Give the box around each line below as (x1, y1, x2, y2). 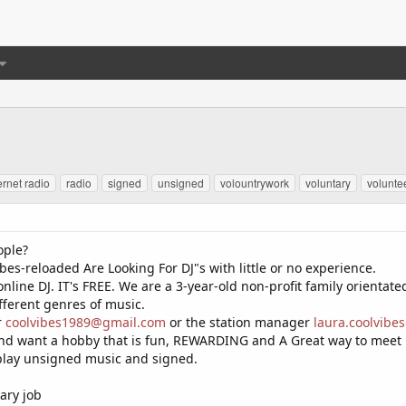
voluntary (305, 175, 351, 190)
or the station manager (166, 314, 314, 331)
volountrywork (220, 175, 289, 190)
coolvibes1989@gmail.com (5, 314, 166, 331)
